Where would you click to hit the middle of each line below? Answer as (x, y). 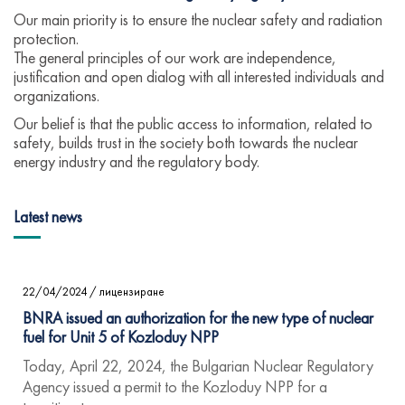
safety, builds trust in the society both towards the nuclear (186, 142)
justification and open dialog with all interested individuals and (199, 76)
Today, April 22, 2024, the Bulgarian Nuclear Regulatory (198, 365)
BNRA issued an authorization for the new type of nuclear (198, 317)
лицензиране (132, 291)
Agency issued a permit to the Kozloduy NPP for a (175, 386)
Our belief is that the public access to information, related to (193, 123)
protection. (46, 38)
